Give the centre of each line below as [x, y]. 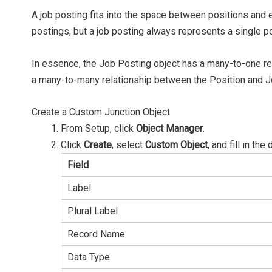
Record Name [96, 234]
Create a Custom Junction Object [101, 112]
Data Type [89, 257]
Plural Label [93, 211]
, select [128, 145]
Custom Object [176, 145]
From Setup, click [98, 129]
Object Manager [169, 129]
